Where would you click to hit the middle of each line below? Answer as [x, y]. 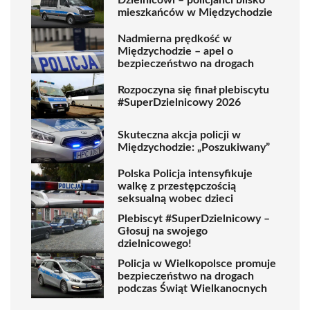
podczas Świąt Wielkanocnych [192, 288]
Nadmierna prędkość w [175, 38]
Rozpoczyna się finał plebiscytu [193, 90]
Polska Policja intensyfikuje [185, 173]
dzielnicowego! [155, 243]
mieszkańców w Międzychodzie [195, 12]
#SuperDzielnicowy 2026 [179, 102]
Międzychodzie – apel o [175, 51]
